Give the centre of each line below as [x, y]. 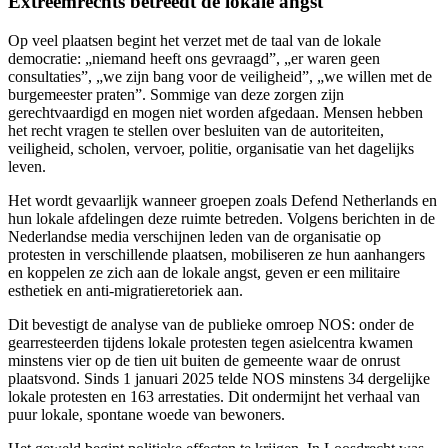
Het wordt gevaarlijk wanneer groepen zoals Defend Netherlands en [222, 201]
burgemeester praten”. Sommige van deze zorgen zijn [176, 95]
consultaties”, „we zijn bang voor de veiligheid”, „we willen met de [220, 77]
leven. [27, 167]
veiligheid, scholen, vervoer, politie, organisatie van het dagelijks [211, 149]
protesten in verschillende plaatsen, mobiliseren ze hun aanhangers [216, 255]
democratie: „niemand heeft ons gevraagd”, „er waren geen [194, 59]
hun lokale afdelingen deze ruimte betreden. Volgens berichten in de [221, 219]
